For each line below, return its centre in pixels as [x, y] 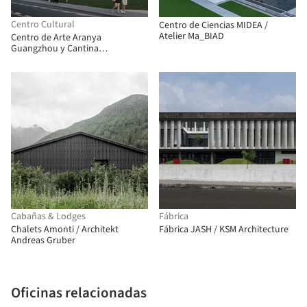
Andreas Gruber [43, 241]
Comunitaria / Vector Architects [74, 60]
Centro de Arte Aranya [56, 38]
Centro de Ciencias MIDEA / [213, 25]
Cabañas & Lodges [48, 217]
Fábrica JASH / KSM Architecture [224, 230]
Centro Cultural [43, 25]
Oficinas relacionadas [79, 293]
